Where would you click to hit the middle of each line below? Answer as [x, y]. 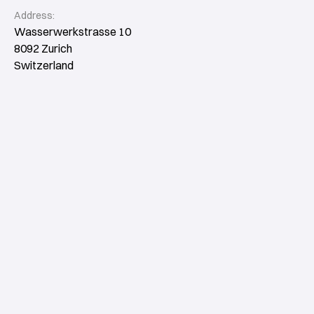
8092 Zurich [43, 48]
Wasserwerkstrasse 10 [73, 31]
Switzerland [44, 65]
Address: [34, 15]
